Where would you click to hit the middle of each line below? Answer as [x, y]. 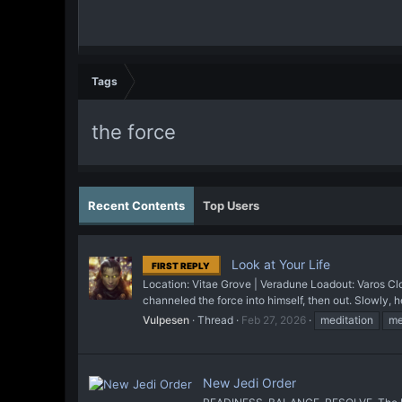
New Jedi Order [249, 383]
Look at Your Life [279, 264]
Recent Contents [136, 205]
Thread [215, 319]
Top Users [231, 205]
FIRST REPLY [181, 265]
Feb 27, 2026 [274, 319]
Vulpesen [166, 319]
